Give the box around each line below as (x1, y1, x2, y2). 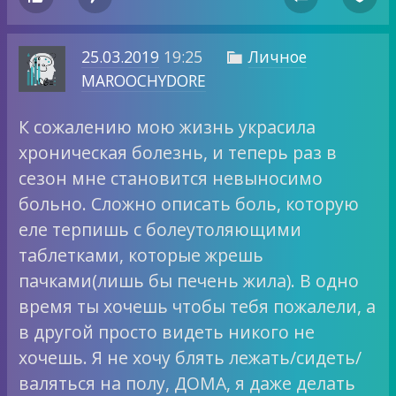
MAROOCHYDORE (80, 70, 206, 92)
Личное (247, 46, 307, 68)
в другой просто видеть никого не (19, 319, 316, 344)
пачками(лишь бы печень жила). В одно (19, 268, 360, 293)
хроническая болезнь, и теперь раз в (19, 140, 338, 164)
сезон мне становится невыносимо (19, 165, 324, 190)
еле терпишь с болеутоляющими (19, 217, 302, 241)
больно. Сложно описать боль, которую (19, 191, 360, 216)
